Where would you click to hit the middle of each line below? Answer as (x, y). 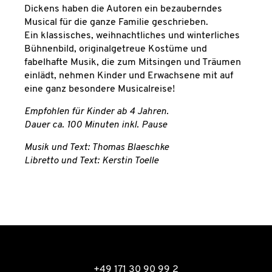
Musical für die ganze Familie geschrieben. (116, 23)
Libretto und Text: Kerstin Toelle (91, 161)
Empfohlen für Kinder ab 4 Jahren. (97, 112)
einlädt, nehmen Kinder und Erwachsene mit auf (129, 76)
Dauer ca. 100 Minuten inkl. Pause (96, 125)
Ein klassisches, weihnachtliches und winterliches (132, 36)
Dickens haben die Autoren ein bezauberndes (123, 9)
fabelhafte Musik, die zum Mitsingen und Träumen (133, 63)
